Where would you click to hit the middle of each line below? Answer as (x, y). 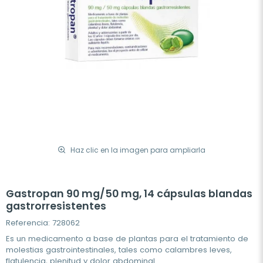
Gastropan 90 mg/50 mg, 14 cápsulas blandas (129, 194)
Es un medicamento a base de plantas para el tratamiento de (127, 239)
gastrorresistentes (56, 206)
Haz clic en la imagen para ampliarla (138, 150)
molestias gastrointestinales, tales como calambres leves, (119, 250)
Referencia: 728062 (43, 223)
